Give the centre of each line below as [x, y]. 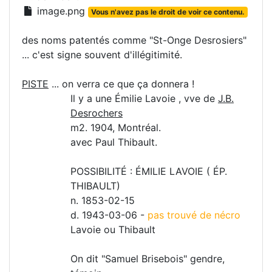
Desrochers [97, 113]
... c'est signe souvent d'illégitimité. [102, 55]
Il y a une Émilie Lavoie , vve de [144, 99]
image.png [61, 11]
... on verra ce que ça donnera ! [121, 84]
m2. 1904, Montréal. [116, 128]
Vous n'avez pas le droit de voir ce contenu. [168, 12]
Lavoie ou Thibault [113, 230]
